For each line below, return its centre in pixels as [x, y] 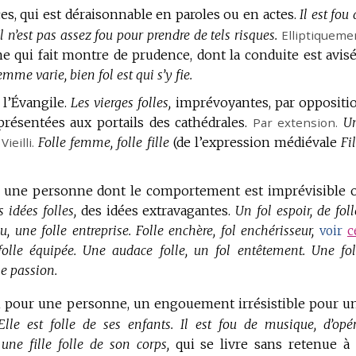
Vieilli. [18, 143]
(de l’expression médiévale [255, 143]
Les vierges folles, [121, 103]
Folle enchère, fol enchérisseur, [225, 230]
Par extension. [295, 123]
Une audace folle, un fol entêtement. [194, 250]
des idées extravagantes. [156, 210]
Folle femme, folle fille [104, 143]
